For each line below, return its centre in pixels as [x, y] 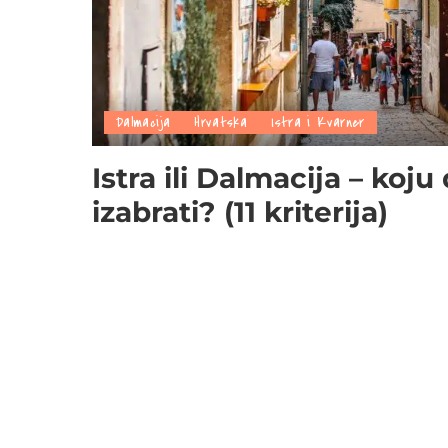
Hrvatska [221, 122]
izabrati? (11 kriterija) [240, 211]
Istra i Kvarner [318, 122]
